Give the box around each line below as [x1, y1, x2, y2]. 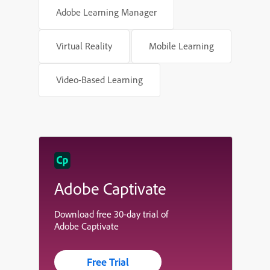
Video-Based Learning [56, 74, 143, 86]
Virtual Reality [56, 40, 112, 52]
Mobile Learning [149, 40, 214, 52]
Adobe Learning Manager [56, 6, 157, 19]
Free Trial [87, 254, 129, 269]
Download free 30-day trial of [54, 207, 171, 220]
